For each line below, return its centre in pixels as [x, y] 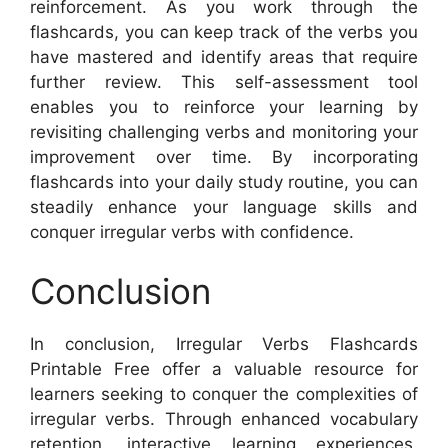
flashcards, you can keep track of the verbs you [224, 31]
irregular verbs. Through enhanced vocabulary [224, 419]
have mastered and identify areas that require [224, 56]
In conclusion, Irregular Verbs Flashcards [224, 344]
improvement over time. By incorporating [224, 156]
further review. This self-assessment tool [224, 81]
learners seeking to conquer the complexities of [224, 394]
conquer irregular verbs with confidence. [192, 231]
